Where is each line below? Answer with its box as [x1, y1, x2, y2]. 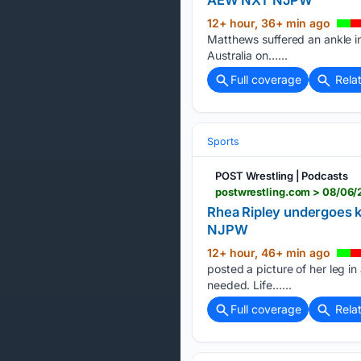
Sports [207, 135, 239, 147]
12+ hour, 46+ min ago [207, 245, 334, 259]
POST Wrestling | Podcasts [215, 168, 348, 182]
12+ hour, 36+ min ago [207, 15, 334, 30]
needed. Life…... [207, 277, 292, 292]
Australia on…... [207, 48, 288, 62]
